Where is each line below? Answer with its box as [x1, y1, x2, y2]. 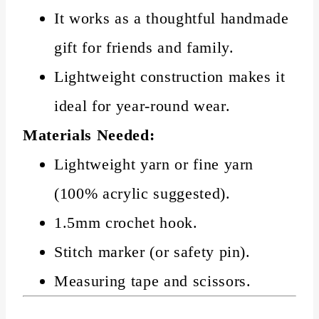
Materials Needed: [23, 125, 155, 144]
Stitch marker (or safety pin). [54, 242, 251, 261]
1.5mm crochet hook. [54, 213, 198, 231]
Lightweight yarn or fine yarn [54, 155, 254, 173]
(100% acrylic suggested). [54, 184, 231, 202]
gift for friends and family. [54, 38, 234, 56]
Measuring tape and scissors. [54, 271, 251, 290]
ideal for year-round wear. [54, 96, 231, 115]
